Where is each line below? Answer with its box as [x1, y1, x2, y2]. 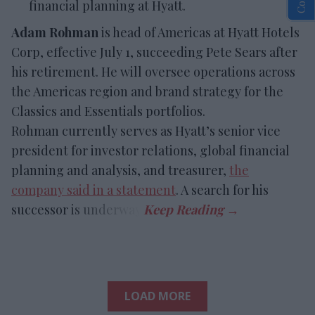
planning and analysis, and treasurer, [11, 161, 229, 179]
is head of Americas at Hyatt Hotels [98, 23, 300, 41]
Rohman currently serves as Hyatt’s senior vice [11, 122, 281, 139]
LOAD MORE [124, 288, 191, 304]
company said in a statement [11, 181, 176, 198]
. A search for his [176, 181, 269, 198]
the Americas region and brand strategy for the [11, 82, 283, 100]
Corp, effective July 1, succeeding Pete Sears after [11, 43, 297, 60]
